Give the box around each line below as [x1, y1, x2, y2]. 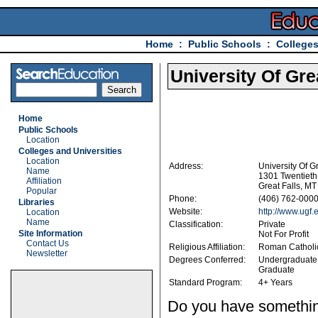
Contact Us [26, 238, 69, 248]
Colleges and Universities [18, 146, 122, 156]
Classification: [169, 219, 223, 230]
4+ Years [258, 278, 292, 288]
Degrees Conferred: [169, 255, 246, 265]
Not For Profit [258, 229, 309, 240]
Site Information [18, 229, 82, 238]
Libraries [18, 197, 55, 207]
